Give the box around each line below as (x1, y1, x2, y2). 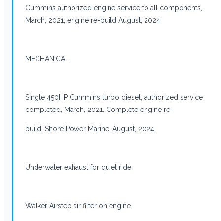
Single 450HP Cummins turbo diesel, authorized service (25, 93, 203, 101)
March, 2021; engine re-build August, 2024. (25, 16, 162, 24)
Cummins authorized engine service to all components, (25, 3, 202, 12)
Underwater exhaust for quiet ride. (25, 163, 133, 171)
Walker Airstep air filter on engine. (25, 201, 132, 210)
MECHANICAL (25, 54, 69, 63)
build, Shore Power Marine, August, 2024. (25, 124, 156, 133)
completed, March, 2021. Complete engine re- (25, 105, 173, 113)
